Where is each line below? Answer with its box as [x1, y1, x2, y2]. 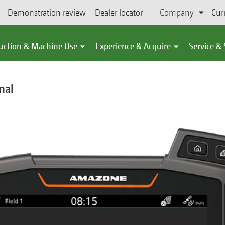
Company [160, 7, 194, 18]
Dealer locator [95, 7, 143, 18]
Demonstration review [8, 7, 86, 18]
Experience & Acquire [95, 41, 171, 51]
